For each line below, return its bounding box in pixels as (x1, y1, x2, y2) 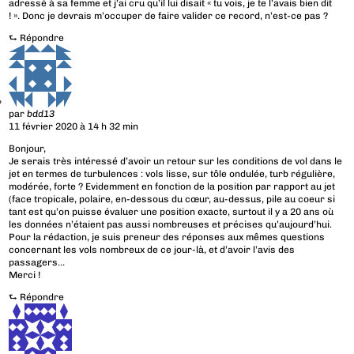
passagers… (9, 257, 66, 269)
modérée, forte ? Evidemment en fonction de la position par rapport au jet (9, 181, 336, 193)
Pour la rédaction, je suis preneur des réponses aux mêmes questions (9, 232, 326, 243)
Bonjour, (9, 143, 47, 155)
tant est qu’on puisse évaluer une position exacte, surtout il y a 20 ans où (9, 206, 334, 218)
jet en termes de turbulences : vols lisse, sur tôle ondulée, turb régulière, (9, 168, 336, 180)
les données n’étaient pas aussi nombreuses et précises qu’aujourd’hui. (9, 219, 333, 231)
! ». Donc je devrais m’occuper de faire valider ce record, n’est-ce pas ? (9, 10, 329, 22)
